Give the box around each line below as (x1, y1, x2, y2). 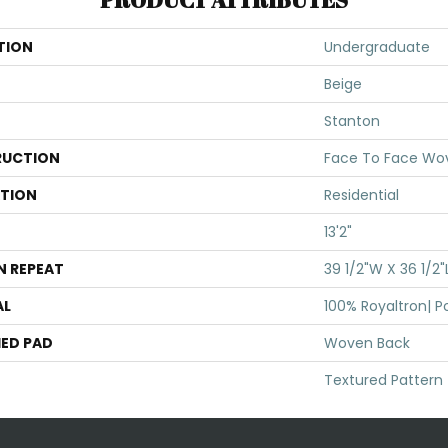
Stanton (324, 111, 380, 131)
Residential (324, 185, 399, 205)
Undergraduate (324, 37, 430, 57)
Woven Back (324, 333, 410, 353)
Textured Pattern (324, 370, 443, 390)
